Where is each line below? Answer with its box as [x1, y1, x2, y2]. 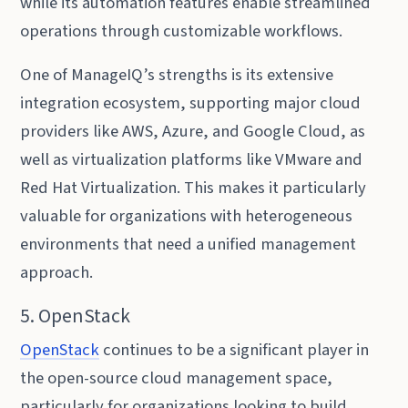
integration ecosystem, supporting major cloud [20, 91, 362, 116]
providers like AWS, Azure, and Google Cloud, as [20, 119, 366, 144]
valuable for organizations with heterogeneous [20, 204, 353, 229]
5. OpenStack [20, 301, 131, 331]
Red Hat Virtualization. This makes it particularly [20, 176, 367, 200]
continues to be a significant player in [99, 337, 370, 362]
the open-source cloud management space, [20, 365, 333, 390]
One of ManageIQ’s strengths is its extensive [20, 63, 334, 87]
